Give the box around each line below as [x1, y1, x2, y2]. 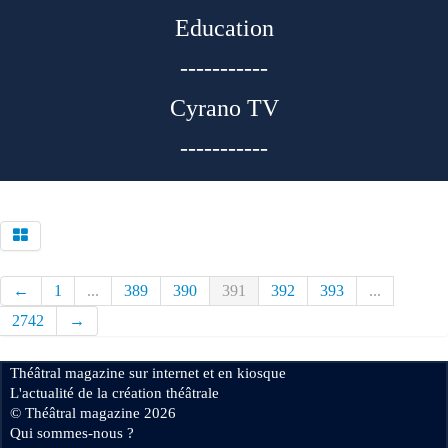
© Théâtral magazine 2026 [10, 405, 176, 421]
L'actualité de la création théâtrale [10, 385, 219, 401]
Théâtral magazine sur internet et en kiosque [10, 365, 286, 381]
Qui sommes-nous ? [10, 425, 134, 441]
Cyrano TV [169, 95, 279, 121]
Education [174, 15, 274, 41]
